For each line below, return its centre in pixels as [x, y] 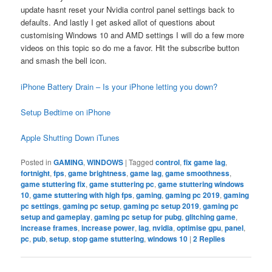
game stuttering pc [122, 184]
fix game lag [205, 162]
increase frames [49, 227]
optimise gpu [199, 227]
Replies [212, 238]
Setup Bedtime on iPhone [66, 112]
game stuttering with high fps [83, 195]
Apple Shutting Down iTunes [70, 137]
